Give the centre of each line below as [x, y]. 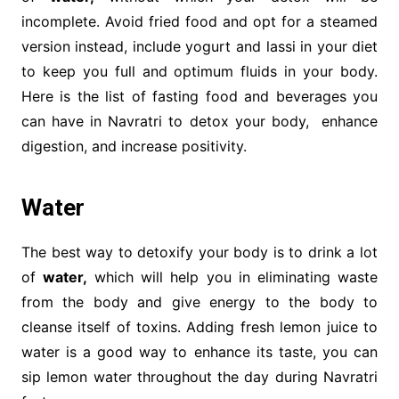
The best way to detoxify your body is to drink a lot [199, 252]
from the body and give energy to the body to [199, 302]
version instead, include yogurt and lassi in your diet [199, 47]
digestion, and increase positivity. [134, 147]
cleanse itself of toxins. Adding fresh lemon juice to [199, 327]
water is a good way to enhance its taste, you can [199, 352]
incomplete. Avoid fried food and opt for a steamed [199, 22]
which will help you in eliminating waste [233, 277]
